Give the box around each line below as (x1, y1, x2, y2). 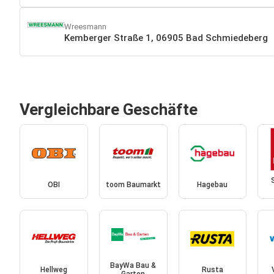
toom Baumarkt (105, 180, 161, 189)
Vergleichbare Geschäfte (20, 100, 198, 119)
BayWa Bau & (110, 261, 157, 270)
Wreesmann (64, 21, 106, 31)
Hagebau (197, 180, 228, 189)
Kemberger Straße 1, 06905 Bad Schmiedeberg (64, 32, 268, 43)
